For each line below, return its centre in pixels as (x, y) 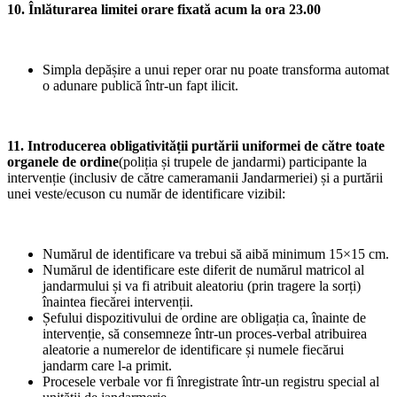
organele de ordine (63, 161)
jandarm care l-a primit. (107, 365)
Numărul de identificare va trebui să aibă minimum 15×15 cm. (216, 253)
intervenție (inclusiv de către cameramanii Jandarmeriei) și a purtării (195, 177)
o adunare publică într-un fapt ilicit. (140, 85)
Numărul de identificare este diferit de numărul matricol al (203, 269)
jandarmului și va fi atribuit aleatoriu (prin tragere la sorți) (202, 285)
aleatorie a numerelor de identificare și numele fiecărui (193, 349)
